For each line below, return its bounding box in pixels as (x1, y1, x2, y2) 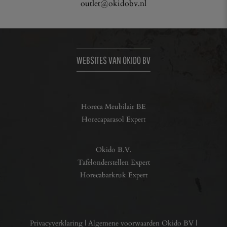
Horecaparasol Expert (82, 114, 145, 124)
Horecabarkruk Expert (80, 170, 147, 180)
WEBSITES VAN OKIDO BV (77, 54, 150, 66)
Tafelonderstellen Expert (77, 157, 150, 167)
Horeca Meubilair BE (81, 101, 146, 111)
